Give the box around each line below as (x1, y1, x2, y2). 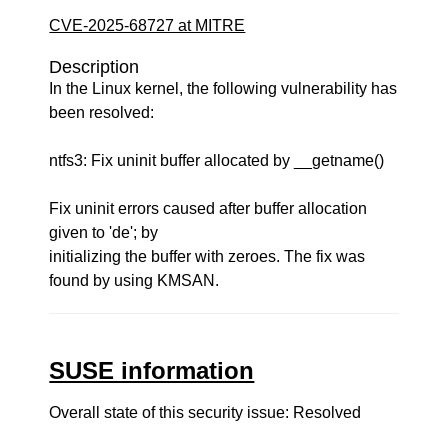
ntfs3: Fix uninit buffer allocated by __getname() (49, 152, 385, 169)
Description (49, 57, 140, 77)
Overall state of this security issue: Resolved (49, 404, 362, 421)
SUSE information (49, 357, 255, 384)
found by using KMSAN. (49, 272, 220, 289)
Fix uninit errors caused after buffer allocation (49, 200, 368, 217)
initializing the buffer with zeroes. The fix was (49, 248, 366, 265)
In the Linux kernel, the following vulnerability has (49, 80, 398, 97)
